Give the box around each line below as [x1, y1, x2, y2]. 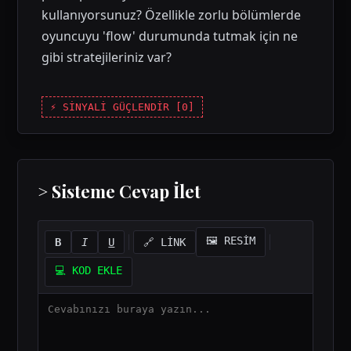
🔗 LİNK [143, 236, 186, 248]
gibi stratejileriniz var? [42, 49, 172, 66]
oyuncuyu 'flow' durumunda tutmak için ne [42, 27, 299, 45]
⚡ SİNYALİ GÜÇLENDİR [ [50, 101, 183, 113]
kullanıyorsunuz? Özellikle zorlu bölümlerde [42, 6, 302, 24]
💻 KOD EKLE [55, 264, 123, 277]
